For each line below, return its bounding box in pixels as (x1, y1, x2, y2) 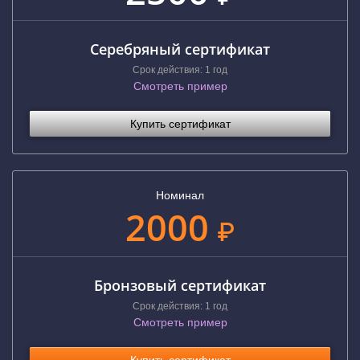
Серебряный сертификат (90, 39, 270, 59)
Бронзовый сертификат (94, 276, 266, 295)
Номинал (156, 189, 204, 202)
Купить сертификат (129, 117, 231, 130)
